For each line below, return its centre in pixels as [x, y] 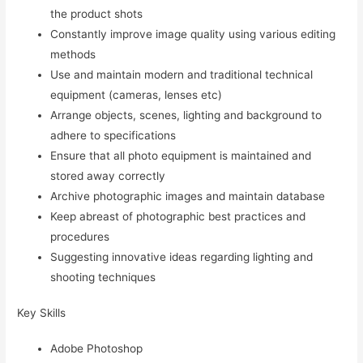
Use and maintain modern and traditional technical [182, 74]
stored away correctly [108, 175]
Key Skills [42, 313]
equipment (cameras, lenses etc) [137, 94]
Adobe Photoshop [97, 349]
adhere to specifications [113, 135]
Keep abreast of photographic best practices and [178, 216]
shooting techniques [103, 277]
